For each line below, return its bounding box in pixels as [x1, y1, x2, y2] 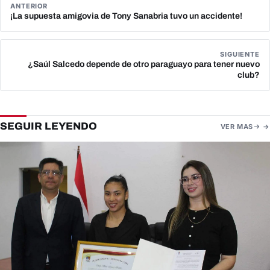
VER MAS [220, 122, 253, 131]
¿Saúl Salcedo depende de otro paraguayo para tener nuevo [28, 60, 260, 69]
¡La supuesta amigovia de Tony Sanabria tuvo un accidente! [10, 11, 242, 21]
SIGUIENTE [220, 50, 260, 59]
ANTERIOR [10, 2, 48, 11]
